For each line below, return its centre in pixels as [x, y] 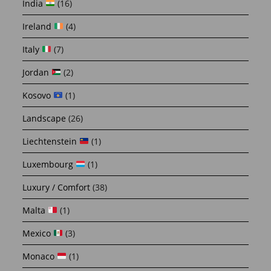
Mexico [38, 233]
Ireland [38, 26]
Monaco [40, 256]
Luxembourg [49, 164]
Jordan [37, 72]
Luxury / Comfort [57, 187]
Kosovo [38, 95]
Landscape [44, 118]
